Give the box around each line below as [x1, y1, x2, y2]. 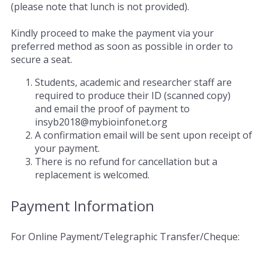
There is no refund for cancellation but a [35, 155, 217, 169]
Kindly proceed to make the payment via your [11, 26, 214, 40]
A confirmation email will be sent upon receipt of [35, 128, 252, 142]
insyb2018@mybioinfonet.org [35, 115, 168, 129]
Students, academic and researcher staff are [35, 76, 232, 89]
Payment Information [11, 196, 154, 216]
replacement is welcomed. [35, 168, 150, 182]
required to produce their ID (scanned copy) [35, 89, 231, 103]
